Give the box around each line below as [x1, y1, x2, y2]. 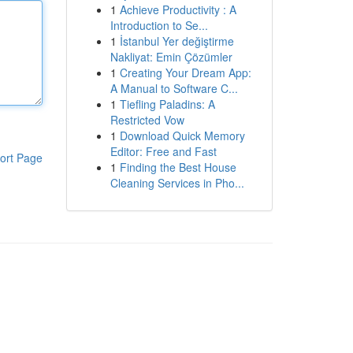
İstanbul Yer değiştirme [119, 33, 234, 49]
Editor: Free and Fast [110, 143, 217, 159]
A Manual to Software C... [110, 80, 238, 96]
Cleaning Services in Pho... [110, 175, 244, 191]
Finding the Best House [119, 159, 236, 175]
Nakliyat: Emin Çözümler [110, 49, 232, 65]
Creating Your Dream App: [119, 65, 251, 80]
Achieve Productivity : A [119, 2, 236, 17]
